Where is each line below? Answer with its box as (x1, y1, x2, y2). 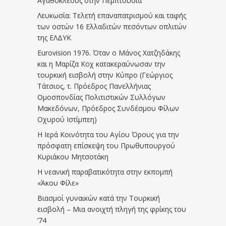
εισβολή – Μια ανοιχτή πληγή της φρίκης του (37, 204, 186, 214)
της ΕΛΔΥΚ (37, 33, 71, 42)
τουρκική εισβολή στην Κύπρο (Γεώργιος (37, 70, 173, 80)
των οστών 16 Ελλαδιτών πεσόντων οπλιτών (37, 22, 187, 31)
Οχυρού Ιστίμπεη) (37, 115, 97, 124)
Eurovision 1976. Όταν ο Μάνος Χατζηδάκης (37, 48, 180, 58)
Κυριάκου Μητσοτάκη (37, 152, 108, 161)
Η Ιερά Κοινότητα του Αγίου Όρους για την (37, 130, 179, 139)
